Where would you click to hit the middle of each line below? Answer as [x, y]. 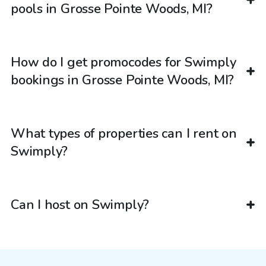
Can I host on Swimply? [80, 205]
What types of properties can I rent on [124, 134]
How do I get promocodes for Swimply [123, 63]
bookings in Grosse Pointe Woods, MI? [123, 80]
